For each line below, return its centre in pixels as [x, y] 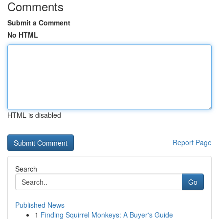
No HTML [23, 35]
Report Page [192, 142]
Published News [40, 205]
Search [26, 169]
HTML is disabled [34, 115]
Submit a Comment [39, 22]
